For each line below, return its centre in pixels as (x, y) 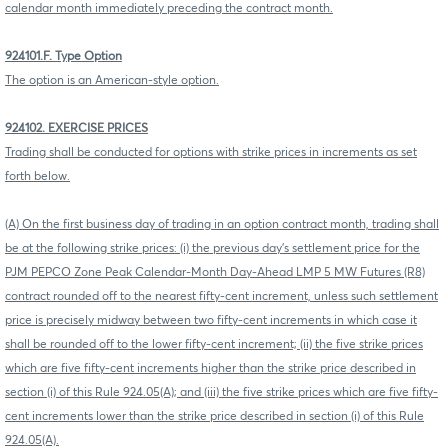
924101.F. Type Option (63, 56)
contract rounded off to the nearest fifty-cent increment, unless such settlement (221, 296)
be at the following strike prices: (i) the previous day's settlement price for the (212, 248)
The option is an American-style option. (112, 80)
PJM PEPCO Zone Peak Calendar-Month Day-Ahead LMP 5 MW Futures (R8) (215, 272)
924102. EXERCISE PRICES (76, 128)
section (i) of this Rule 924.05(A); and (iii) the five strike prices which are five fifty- (221, 392)
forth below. (37, 176)
